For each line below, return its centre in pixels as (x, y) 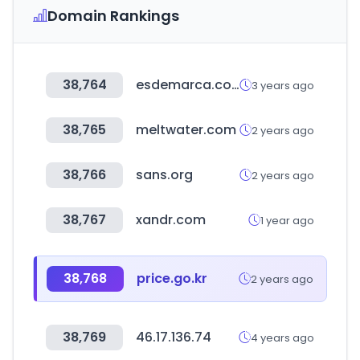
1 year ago (287, 220)
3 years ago (283, 85)
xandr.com (171, 220)
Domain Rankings (113, 16)
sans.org (164, 175)
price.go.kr (172, 278)
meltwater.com (186, 130)
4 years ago (282, 337)
